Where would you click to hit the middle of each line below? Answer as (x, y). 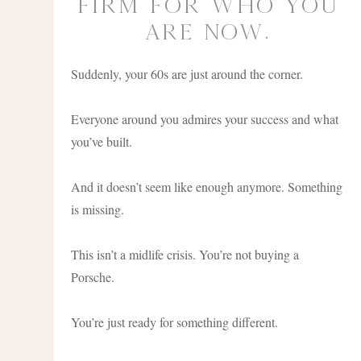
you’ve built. (102, 141)
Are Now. (208, 32)
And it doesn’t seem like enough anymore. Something (207, 186)
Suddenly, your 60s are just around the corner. (187, 73)
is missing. (98, 209)
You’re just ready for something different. (175, 322)
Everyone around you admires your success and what (205, 118)
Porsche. (93, 276)
